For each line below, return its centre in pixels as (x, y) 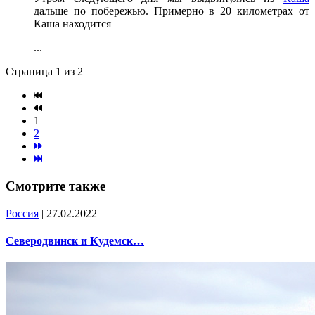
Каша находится (72, 24)
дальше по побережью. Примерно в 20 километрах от (172, 11)
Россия (22, 213)
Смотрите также (56, 186)
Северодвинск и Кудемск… (75, 241)
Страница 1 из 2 (44, 72)
